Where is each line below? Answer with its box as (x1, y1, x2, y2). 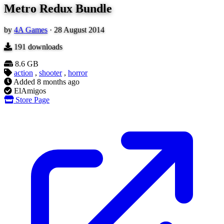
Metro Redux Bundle (4, 2, 112, 15)
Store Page (15, 95, 49, 104)
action (14, 68, 33, 77)
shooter (39, 68, 62, 77)
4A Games (14, 25, 47, 34)
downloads (26, 42, 62, 51)
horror (68, 68, 87, 77)
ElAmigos (14, 86, 46, 95)
